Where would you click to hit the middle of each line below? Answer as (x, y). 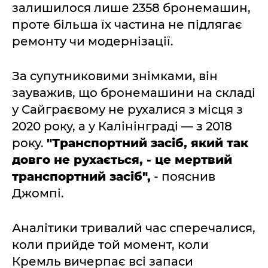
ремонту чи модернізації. (93, 41)
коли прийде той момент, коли (110, 245)
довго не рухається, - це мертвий (122, 160)
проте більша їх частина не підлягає (127, 25)
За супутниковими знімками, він (115, 76)
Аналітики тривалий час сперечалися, (134, 228)
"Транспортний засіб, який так (147, 143)
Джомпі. (38, 193)
